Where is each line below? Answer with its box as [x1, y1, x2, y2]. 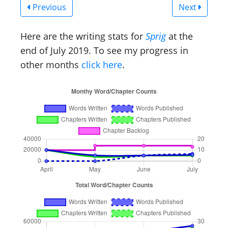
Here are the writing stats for [20, 30, 146, 42]
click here [81, 58, 122, 71]
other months [20, 58, 81, 71]
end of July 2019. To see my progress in [20, 44, 188, 56]
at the [166, 30, 193, 42]
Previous [31, 1, 66, 13]
